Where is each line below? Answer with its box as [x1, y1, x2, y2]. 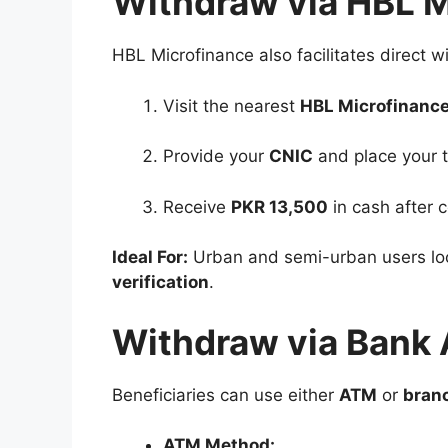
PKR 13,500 [231, 196, 328, 217]
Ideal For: [112, 247, 188, 267]
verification [112, 272, 209, 292]
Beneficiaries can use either [112, 384, 339, 405]
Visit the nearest [163, 95, 300, 116]
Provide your [163, 146, 269, 166]
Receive [163, 196, 231, 217]
